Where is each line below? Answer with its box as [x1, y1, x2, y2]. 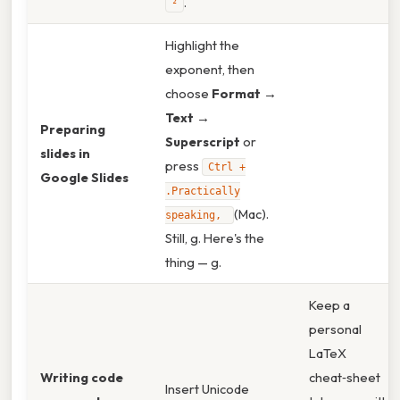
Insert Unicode [165, 380, 249, 398]
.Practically [165, 185, 240, 198]
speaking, [165, 209, 228, 222]
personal [309, 321, 362, 338]
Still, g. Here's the [165, 229, 264, 247]
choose [165, 85, 212, 103]
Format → [212, 85, 277, 103]
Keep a [309, 296, 350, 314]
